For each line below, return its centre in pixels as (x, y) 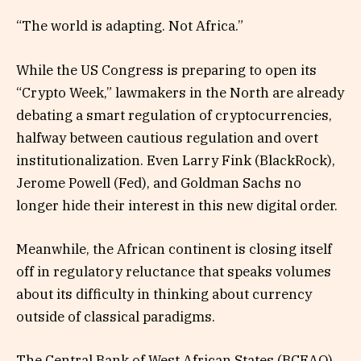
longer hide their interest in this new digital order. (177, 205)
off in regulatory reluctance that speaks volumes (174, 271)
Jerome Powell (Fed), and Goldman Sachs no (159, 183)
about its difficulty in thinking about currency (164, 294)
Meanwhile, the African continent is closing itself (174, 249)
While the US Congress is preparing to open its (166, 70)
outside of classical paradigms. (116, 316)
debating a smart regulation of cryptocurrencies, (174, 115)
